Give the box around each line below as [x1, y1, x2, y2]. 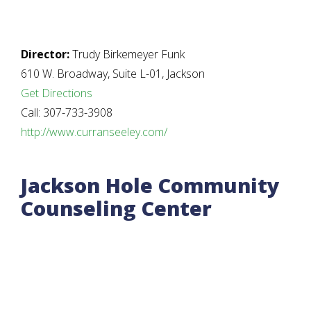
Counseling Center [21, 194, 212, 221]
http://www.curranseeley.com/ [21, 124, 167, 140]
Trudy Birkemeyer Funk [69, 46, 185, 62]
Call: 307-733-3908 [21, 104, 112, 120]
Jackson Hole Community [21, 171, 280, 199]
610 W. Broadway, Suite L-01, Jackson [21, 65, 205, 81]
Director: [21, 46, 69, 62]
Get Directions [21, 85, 92, 101]
